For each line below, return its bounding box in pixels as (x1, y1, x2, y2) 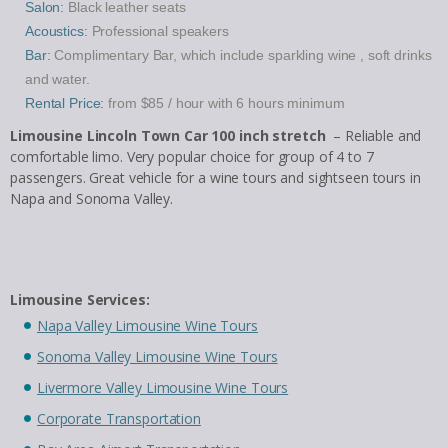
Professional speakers (87, 22, 229, 39)
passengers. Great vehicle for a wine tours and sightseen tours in (10, 167, 421, 187)
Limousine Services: (10, 289, 150, 309)
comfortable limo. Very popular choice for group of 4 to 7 (10, 146, 374, 166)
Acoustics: (25, 22, 88, 39)
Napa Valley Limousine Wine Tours (37, 315, 258, 335)
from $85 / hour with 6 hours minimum (104, 94, 345, 111)
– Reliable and (325, 125, 422, 145)
